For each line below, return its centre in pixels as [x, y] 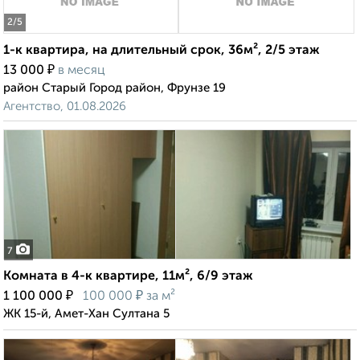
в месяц [82, 71]
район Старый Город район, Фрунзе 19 [115, 88]
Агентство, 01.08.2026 [65, 107]
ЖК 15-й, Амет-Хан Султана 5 [86, 314]
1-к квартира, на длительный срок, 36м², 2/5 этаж [162, 51]
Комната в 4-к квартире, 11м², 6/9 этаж [128, 277]
